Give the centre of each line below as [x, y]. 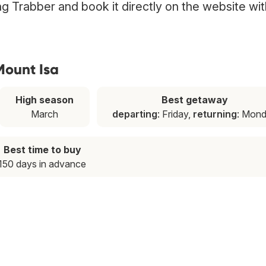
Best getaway [195, 100]
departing [135, 114]
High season [44, 100]
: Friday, [175, 114]
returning [215, 114]
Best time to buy [42, 150]
